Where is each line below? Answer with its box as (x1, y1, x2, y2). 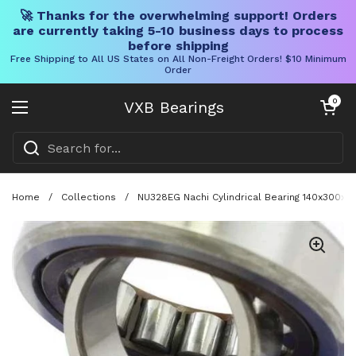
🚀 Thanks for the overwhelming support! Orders (19, 8, 337, 23)
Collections (61, 191, 116, 203)
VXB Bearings (124, 98, 224, 117)
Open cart (317, 96, 352, 105)
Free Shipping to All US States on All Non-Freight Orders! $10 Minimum (10, 53, 346, 64)
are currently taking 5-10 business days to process (13, 23, 343, 38)
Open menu (19, 108, 95, 125)
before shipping (127, 38, 229, 53)
